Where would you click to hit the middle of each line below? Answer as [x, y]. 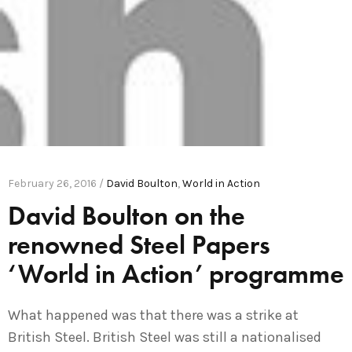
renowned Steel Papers [139, 244]
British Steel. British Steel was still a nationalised [165, 337]
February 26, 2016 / [57, 183]
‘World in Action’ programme [176, 273]
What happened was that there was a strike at [153, 315]
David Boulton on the [126, 215]
